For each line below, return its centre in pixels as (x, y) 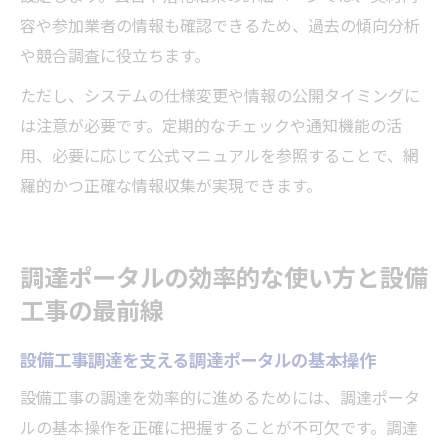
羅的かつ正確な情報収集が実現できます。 (171, 185)
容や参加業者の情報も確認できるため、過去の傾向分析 (220, 25)
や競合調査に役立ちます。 (115, 55)
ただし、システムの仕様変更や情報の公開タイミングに (220, 95)
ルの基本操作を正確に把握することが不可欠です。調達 (219, 427)
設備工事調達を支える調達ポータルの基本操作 (198, 359)
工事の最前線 (92, 309)
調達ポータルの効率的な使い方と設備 (224, 276)
